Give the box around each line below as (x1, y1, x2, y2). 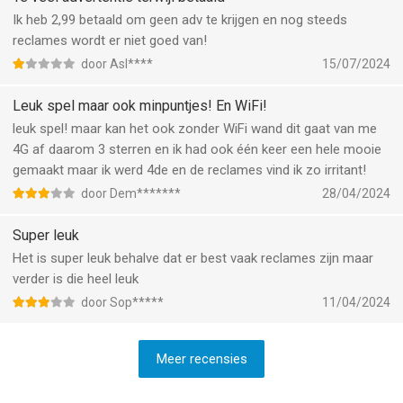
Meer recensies (156, 351, 247, 367)
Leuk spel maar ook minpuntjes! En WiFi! (13, 97, 267, 114)
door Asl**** (81, 57, 153, 71)
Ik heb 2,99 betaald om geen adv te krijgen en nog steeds (13, 12, 347, 28)
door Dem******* (81, 186, 181, 201)
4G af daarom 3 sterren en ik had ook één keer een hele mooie (13, 141, 381, 157)
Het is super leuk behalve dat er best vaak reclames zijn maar (13, 250, 373, 266)
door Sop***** (81, 295, 164, 309)
